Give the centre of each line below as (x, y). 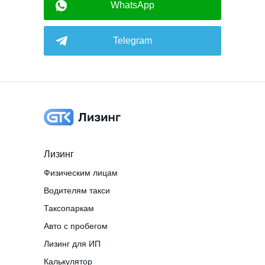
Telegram (132, 40)
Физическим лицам (81, 172)
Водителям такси (77, 190)
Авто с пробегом (76, 226)
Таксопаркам (69, 208)
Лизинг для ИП (72, 243)
